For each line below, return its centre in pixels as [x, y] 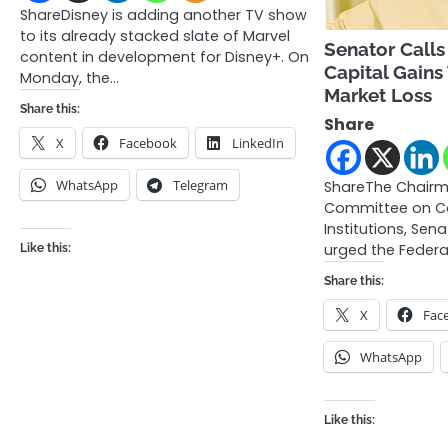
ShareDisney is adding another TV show [163, 14]
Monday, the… [69, 77]
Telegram [200, 184]
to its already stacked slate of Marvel [155, 35]
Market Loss [378, 94]
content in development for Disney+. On [164, 56]
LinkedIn [258, 142]
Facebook [148, 142]
